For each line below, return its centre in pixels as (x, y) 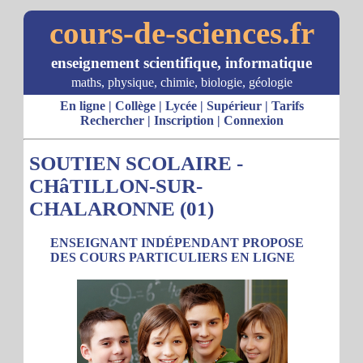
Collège (135, 106)
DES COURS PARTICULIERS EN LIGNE (173, 257)
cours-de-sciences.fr (181, 33)
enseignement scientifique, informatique (181, 63)
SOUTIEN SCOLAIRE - (136, 163)
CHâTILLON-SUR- (116, 186)
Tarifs (287, 106)
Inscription (184, 120)
